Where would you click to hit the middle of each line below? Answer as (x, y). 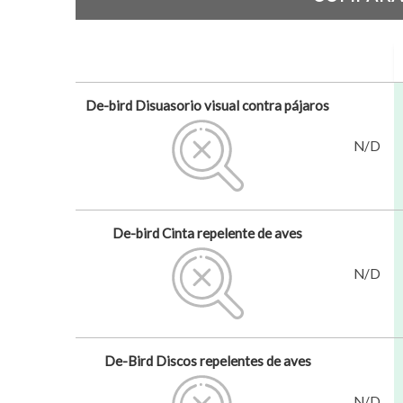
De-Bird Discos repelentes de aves (207, 360)
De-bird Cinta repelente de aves (208, 233)
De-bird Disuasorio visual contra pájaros (208, 105)
